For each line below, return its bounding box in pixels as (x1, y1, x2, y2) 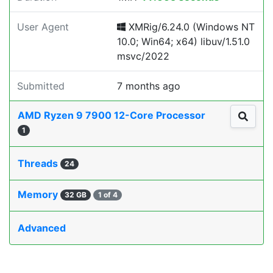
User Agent (17, 21, 69, 33)
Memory (18, 188, 60, 200)
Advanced (18, 222, 66, 234)
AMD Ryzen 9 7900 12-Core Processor (18, 109, 208, 121)
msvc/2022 (117, 50, 169, 62)
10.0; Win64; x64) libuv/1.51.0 (117, 35, 250, 48)
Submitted (17, 80, 65, 92)
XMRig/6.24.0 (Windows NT (126, 21, 255, 33)
